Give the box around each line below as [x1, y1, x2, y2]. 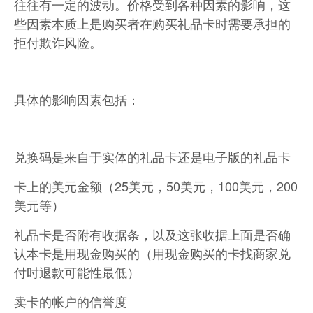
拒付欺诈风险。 [14, 33, 102, 52]
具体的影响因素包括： [14, 90, 140, 109]
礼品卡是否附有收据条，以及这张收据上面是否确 [14, 225, 291, 244]
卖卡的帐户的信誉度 [14, 292, 127, 311]
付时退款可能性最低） [14, 263, 140, 282]
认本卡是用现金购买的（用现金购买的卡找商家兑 [14, 244, 291, 263]
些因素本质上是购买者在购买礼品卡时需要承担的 [14, 14, 291, 33]
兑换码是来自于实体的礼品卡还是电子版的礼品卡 [14, 147, 291, 166]
